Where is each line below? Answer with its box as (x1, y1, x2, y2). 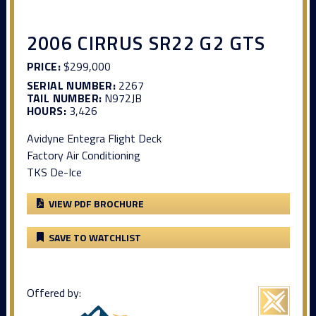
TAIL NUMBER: (26, 90, 102, 107)
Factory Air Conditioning (26, 147, 140, 164)
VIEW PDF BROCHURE (49, 196, 144, 212)
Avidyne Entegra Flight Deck (26, 130, 162, 147)
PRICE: (26, 58, 61, 75)
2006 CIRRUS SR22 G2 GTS (26, 28, 266, 58)
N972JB (102, 90, 142, 107)
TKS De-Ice (26, 164, 82, 181)
